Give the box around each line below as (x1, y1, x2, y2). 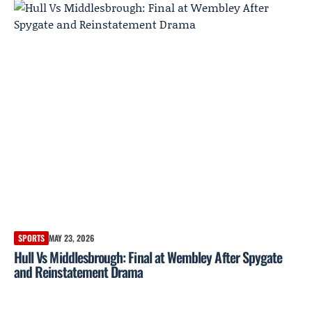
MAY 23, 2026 (49, 232, 94, 244)
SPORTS (18, 232, 45, 244)
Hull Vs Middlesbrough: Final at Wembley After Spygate (14, 247, 283, 268)
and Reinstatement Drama (14, 261, 143, 283)
